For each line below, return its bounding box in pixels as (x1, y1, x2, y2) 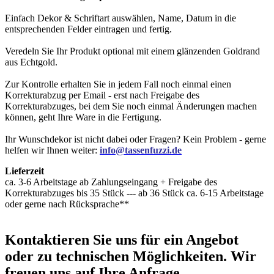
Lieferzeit (5, 165, 44, 176)
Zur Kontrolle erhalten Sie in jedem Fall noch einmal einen (5, 78, 231, 89)
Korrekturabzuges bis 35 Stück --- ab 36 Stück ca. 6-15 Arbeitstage (5, 187, 264, 198)
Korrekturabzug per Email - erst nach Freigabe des (5, 89, 199, 100)
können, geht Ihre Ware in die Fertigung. (5, 111, 161, 122)
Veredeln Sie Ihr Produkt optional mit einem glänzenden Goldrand (5, 45, 260, 56)
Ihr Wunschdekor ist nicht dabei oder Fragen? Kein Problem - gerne (5, 133, 266, 144)
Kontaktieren (5, 231, 89, 248)
